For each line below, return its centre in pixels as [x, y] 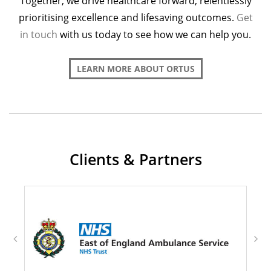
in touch [39, 35]
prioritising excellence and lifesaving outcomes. [127, 18]
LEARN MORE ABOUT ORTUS [135, 69]
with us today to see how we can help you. [154, 35]
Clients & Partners [135, 159]
